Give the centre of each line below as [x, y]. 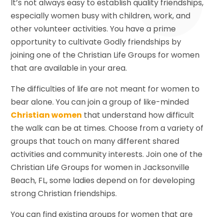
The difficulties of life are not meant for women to [105, 89]
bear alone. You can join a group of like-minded [100, 102]
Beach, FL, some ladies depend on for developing [103, 180]
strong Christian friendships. [64, 193]
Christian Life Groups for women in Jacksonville [100, 167]
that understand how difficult [138, 115]
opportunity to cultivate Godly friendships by [96, 42]
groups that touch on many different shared [95, 141]
